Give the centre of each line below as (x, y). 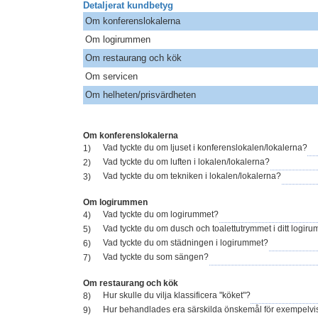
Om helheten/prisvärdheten (141, 95)
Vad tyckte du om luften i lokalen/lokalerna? (186, 162)
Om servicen (111, 77)
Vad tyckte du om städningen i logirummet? (186, 243)
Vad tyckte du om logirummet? (161, 215)
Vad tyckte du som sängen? (156, 257)
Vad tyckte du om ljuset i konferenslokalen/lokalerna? (205, 148)
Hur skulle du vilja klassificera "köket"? (177, 296)
